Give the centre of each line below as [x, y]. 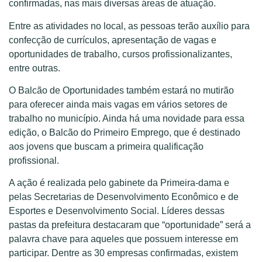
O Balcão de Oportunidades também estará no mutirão [121, 90]
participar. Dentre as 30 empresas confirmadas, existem [123, 253]
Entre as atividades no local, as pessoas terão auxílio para [129, 26]
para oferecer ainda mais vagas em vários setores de [118, 104]
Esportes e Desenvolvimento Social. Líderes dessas [117, 211]
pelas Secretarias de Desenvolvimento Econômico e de [124, 197]
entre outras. [35, 68]
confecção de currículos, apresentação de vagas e [113, 40]
